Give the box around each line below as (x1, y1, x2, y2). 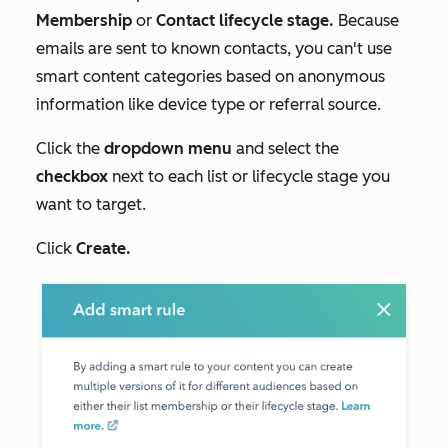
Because (338, 10, 399, 30)
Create (76, 238, 126, 258)
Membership (36, 10, 132, 30)
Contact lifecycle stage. (156, 10, 338, 30)
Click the (36, 138, 104, 158)
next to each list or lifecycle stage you (108, 166, 390, 186)
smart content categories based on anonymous (36, 66, 385, 86)
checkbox (36, 166, 108, 186)
